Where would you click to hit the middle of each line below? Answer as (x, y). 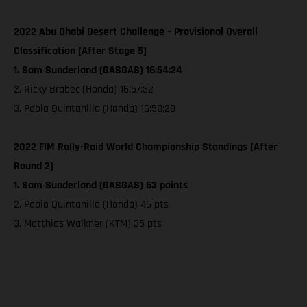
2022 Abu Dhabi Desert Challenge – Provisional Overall (136, 32)
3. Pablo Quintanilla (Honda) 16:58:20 (95, 108)
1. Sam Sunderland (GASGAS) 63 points (101, 185)
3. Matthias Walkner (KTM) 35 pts (88, 223)
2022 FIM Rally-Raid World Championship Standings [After (146, 147)
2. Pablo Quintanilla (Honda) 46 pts (91, 204)
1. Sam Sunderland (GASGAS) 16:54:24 (98, 70)
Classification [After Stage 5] (80, 51)
